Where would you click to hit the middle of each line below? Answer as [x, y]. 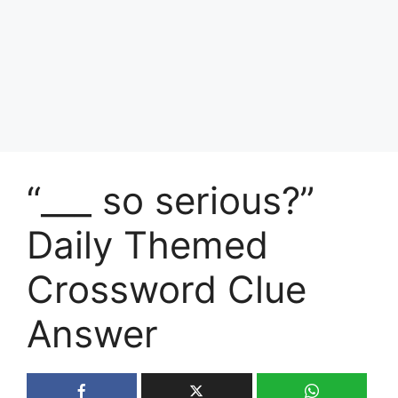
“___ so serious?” [171, 200]
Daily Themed [147, 244]
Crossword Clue [167, 289]
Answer [92, 333]
